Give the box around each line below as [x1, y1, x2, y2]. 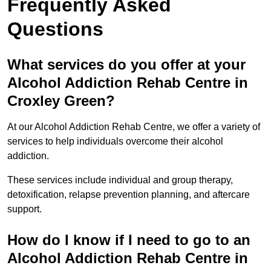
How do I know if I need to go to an [7, 231, 250, 248]
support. [7, 203, 42, 214]
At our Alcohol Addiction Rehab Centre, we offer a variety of [7, 121, 260, 132]
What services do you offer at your [7, 56, 246, 73]
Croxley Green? [7, 92, 115, 109]
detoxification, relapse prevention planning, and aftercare [7, 189, 250, 200]
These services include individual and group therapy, [7, 174, 233, 185]
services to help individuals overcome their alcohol [7, 135, 223, 146]
